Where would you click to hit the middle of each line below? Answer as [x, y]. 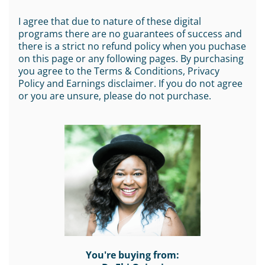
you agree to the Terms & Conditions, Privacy [119, 71]
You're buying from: [132, 255]
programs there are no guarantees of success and [130, 34]
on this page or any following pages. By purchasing [131, 59]
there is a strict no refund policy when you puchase [132, 46]
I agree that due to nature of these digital [110, 21]
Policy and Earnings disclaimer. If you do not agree [130, 83]
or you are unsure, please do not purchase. [115, 96]
